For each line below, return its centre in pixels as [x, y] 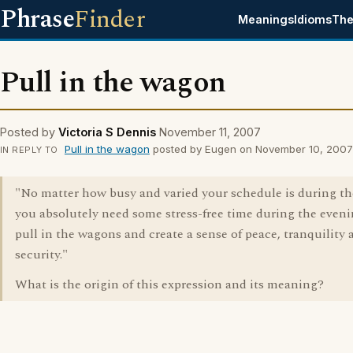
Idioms [313, 19]
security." [41, 255]
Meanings [266, 19]
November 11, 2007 [210, 132]
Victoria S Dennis [107, 132]
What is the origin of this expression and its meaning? [169, 284]
